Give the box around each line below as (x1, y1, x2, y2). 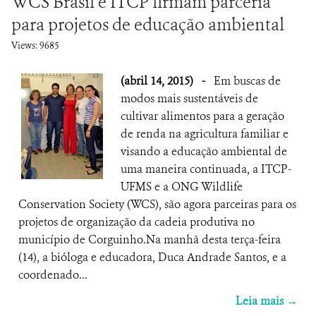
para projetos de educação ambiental (11, 13, 284, 36)
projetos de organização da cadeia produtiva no (18, 214, 255, 229)
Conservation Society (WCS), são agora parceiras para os (18, 197, 296, 212)
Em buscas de (214, 73, 281, 88)
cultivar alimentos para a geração (121, 109, 284, 123)
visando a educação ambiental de (121, 144, 287, 159)
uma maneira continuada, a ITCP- (121, 162, 291, 176)
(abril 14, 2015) (121, 73, 196, 88)
